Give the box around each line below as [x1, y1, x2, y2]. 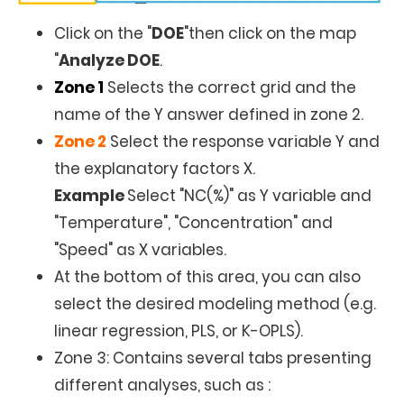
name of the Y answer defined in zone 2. [54, 104, 363, 125]
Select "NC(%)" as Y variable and [127, 185, 372, 207]
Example [54, 185, 127, 207]
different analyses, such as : [54, 374, 271, 396]
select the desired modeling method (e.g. [54, 293, 376, 315]
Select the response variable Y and [106, 131, 380, 152]
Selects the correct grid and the [104, 77, 356, 98]
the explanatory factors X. [54, 158, 255, 179]
